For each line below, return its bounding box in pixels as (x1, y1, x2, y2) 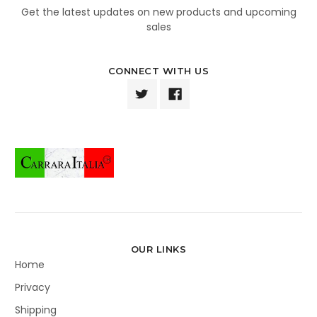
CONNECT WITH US (108, 64, 209, 76)
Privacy (15, 279, 50, 294)
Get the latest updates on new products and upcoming (21, 4, 296, 19)
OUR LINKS (130, 243, 187, 255)
